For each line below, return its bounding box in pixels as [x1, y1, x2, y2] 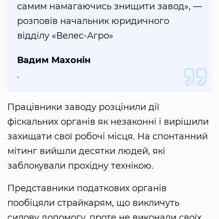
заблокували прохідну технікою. [7, 160, 153, 172]
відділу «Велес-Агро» [17, 30, 113, 42]
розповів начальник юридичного [17, 16, 169, 27]
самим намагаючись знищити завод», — [17, 1, 202, 12]
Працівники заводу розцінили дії [7, 102, 159, 113]
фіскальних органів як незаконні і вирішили [7, 116, 209, 128]
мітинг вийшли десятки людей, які [7, 146, 165, 157]
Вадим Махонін [17, 55, 90, 66]
